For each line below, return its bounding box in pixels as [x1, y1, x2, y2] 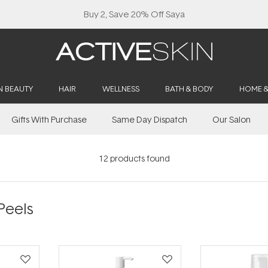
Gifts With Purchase [11, 114, 87, 125]
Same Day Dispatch [112, 114, 187, 125]
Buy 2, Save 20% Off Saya [83, 8, 185, 20]
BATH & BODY [165, 83, 213, 94]
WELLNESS [102, 83, 139, 94]
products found [108, 152, 170, 164]
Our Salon [212, 114, 251, 125]
